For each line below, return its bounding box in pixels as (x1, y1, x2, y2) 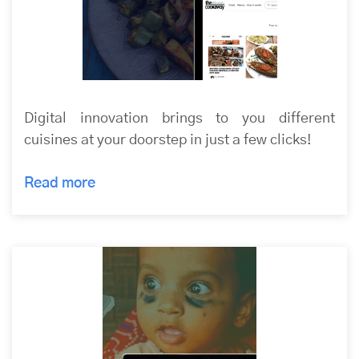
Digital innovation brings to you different (24, 111, 335, 126)
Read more (24, 175, 99, 191)
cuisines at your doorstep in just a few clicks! (24, 132, 312, 147)
